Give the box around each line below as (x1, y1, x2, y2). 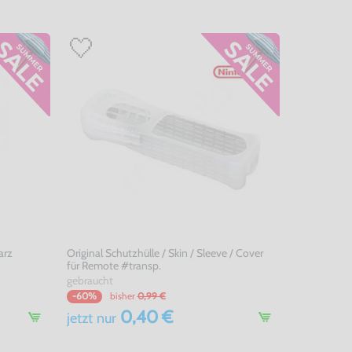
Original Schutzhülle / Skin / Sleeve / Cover (66, 245, 263, 260)
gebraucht (66, 273, 113, 288)
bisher (109, 289, 135, 302)
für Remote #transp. (66, 258, 161, 273)
